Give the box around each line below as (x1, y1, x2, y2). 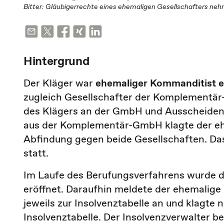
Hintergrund (23, 52, 89, 69)
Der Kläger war (23, 76, 95, 90)
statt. (23, 146, 48, 160)
